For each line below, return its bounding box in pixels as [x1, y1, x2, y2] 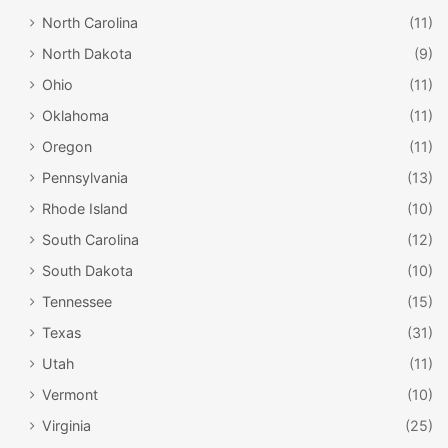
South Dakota [42, 261, 133, 279]
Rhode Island [42, 199, 128, 217]
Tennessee [42, 292, 112, 310]
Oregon [42, 137, 92, 155]
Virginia [42, 416, 91, 434]
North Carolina [42, 13, 138, 31]
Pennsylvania [42, 168, 128, 186]
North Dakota [42, 44, 132, 62]
